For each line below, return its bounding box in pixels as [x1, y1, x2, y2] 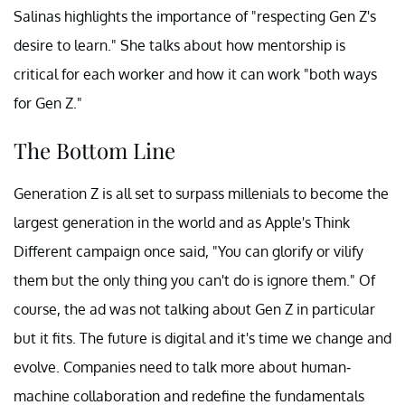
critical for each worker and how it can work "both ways [14, 65, 377, 84]
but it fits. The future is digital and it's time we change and [14, 329, 391, 348]
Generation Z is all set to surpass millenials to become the [14, 184, 389, 203]
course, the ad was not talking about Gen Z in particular [14, 300, 375, 319]
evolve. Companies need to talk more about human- [14, 358, 351, 377]
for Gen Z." [14, 94, 82, 113]
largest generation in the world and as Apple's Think [14, 213, 350, 232]
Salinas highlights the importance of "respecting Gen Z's [14, 7, 376, 26]
